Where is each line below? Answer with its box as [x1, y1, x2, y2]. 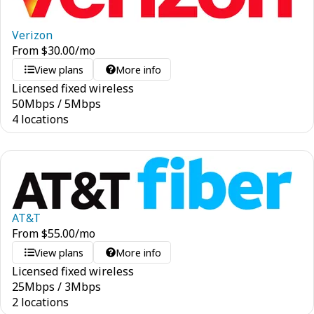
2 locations [12, 294, 69, 310]
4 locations [12, 111, 69, 127]
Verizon [12, 27, 53, 43]
